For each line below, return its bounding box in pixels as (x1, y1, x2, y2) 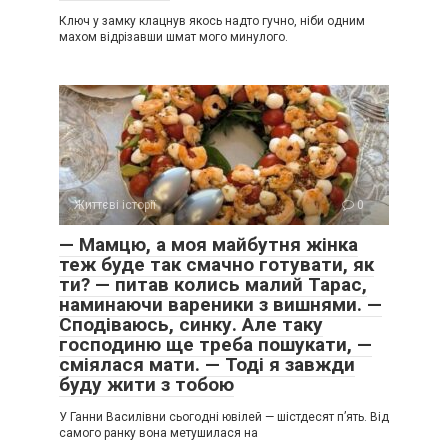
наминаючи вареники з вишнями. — (59, 293, 382, 317)
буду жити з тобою (59, 373, 234, 397)
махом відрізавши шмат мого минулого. (59, 30, 288, 45)
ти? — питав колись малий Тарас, (59, 273, 367, 297)
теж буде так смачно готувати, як (59, 253, 374, 277)
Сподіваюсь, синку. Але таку (59, 313, 323, 337)
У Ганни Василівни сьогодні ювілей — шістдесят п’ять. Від (59, 410, 389, 425)
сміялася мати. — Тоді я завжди (59, 353, 355, 377)
